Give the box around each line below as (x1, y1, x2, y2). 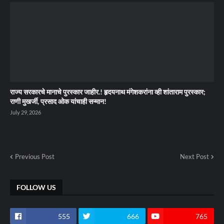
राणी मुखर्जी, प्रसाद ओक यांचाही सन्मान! (10, 97, 106, 105)
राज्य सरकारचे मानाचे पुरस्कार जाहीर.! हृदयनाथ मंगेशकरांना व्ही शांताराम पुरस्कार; (10, 87, 205, 96)
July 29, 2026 (10, 109, 41, 115)
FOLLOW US (16, 183, 56, 191)
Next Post (180, 152, 209, 160)
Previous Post (15, 152, 54, 160)
